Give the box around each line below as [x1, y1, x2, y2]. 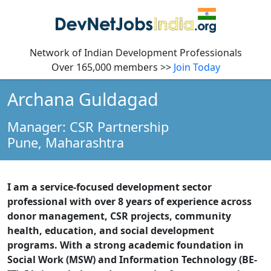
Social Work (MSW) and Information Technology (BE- [7, 253, 257, 267]
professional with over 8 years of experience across [7, 195, 252, 209]
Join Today [173, 60, 220, 74]
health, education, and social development [7, 224, 214, 238]
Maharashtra [45, 134, 124, 152]
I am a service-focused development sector [7, 180, 212, 194]
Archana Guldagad [7, 87, 158, 111]
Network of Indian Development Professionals [29, 46, 242, 60]
